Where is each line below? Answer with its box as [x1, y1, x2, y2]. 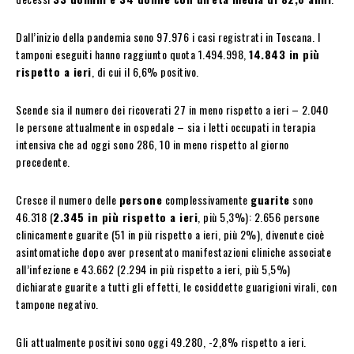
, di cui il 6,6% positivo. [91, 62, 199, 80]
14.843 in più [249, 45, 320, 62]
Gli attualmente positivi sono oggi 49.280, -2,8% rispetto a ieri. [16, 333, 307, 350]
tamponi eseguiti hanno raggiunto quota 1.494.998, [16, 45, 249, 62]
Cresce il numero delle [16, 190, 119, 208]
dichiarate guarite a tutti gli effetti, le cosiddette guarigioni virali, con [16, 277, 337, 295]
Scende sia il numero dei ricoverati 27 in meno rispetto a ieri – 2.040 [16, 100, 328, 118]
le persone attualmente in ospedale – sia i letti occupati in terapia [16, 118, 315, 135]
